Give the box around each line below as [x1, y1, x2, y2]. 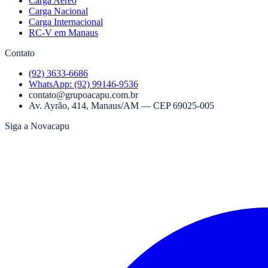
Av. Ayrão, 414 [29, 100, 86, 111]
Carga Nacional [29, 6, 88, 17]
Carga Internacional [29, 17, 103, 28]
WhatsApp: [29, 79, 74, 90]
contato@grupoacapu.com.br [29, 90, 138, 100]
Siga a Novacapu [5, 121, 69, 132]
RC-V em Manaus [29, 28, 98, 38]
